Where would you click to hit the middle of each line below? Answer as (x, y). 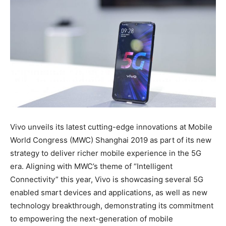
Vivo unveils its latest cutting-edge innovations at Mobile (111, 127)
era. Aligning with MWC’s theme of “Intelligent (91, 166)
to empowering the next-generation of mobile (92, 219)
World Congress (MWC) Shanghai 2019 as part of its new (111, 140)
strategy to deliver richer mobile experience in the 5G (106, 153)
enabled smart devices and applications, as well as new (109, 193)
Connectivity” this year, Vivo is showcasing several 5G (107, 180)
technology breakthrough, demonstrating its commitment (112, 206)
